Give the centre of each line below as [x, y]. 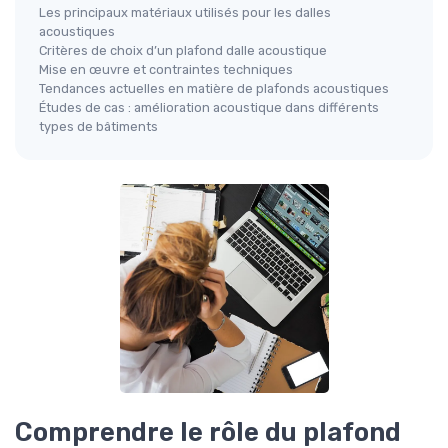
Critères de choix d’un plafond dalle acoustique [183, 51]
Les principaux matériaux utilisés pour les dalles [185, 13]
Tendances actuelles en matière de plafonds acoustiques [214, 89]
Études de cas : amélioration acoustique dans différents [209, 108]
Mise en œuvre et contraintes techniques [166, 70]
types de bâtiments [98, 127]
